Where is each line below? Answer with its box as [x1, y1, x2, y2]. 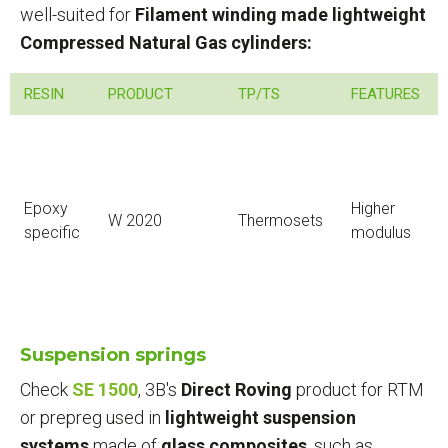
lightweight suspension [165, 406, 356, 428]
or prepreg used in [20, 406, 165, 428]
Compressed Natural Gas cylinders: [20, 31, 312, 53]
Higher [351, 198, 395, 218]
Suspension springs [20, 343, 206, 366]
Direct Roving [181, 378, 296, 400]
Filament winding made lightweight [131, 3, 426, 25]
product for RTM [296, 378, 424, 400]
